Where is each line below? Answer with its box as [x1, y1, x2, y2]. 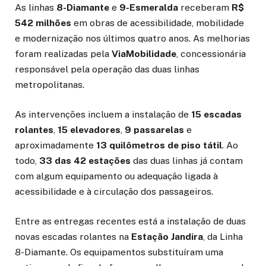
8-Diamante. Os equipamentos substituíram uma [15, 246, 223, 258]
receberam [178, 1, 232, 13]
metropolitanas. [15, 78, 84, 90]
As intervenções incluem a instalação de [15, 108, 191, 120]
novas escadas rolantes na [15, 230, 131, 242]
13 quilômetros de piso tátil [96, 139, 222, 151]
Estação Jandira [131, 230, 203, 242]
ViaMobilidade [112, 47, 176, 59]
